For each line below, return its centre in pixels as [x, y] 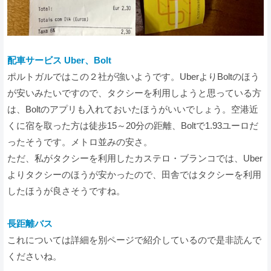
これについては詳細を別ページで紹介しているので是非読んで [134, 240]
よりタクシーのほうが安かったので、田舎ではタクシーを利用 [134, 174]
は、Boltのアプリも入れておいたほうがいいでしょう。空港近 [133, 109]
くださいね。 [34, 256]
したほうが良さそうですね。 [66, 191]
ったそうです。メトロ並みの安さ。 [80, 142]
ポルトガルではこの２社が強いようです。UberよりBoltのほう [133, 76]
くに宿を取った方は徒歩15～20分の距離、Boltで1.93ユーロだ [133, 125]
